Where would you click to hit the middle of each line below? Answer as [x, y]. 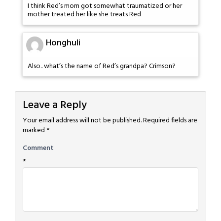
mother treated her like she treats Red [84, 15]
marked [35, 131]
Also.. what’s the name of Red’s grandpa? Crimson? [102, 66]
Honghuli [63, 43]
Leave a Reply [55, 106]
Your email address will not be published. [82, 121]
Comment [38, 148]
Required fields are [170, 121]
